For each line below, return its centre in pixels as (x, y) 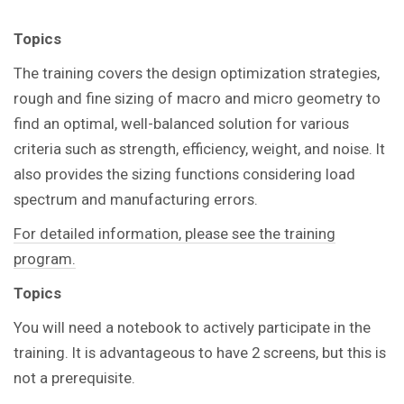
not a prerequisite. (74, 377)
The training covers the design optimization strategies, (197, 73)
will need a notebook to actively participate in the (207, 327)
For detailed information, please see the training (174, 233)
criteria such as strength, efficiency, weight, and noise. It (199, 148)
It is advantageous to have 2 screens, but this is (229, 352)
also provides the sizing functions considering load (184, 174)
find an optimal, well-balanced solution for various (181, 123)
